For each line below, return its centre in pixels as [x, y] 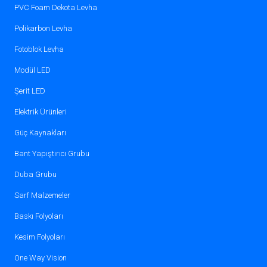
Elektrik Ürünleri [40, 112]
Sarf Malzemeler [42, 195]
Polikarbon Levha [43, 29]
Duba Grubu [35, 175]
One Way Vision [40, 258]
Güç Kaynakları [40, 133]
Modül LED [32, 70]
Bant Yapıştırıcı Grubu [52, 154]
